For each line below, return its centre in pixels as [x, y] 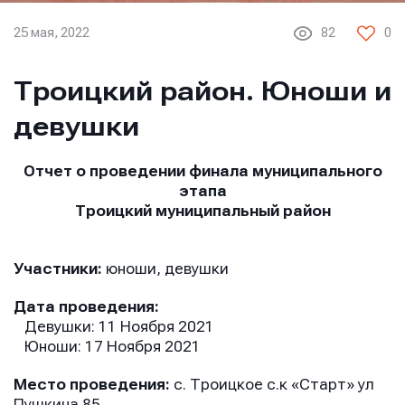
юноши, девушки [167, 268]
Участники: [60, 268]
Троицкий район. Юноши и [202, 90]
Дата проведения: [88, 306]
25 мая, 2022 [52, 33]
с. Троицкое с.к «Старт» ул [274, 384]
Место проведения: [94, 384]
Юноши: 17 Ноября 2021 [107, 346]
